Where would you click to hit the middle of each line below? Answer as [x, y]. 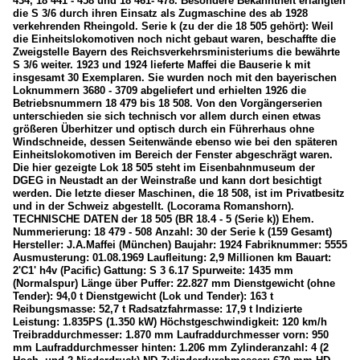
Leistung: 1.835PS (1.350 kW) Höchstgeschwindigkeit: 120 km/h [170, 322]
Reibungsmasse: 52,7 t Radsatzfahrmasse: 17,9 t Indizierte [157, 309]
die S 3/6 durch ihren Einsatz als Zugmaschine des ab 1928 [160, 14]
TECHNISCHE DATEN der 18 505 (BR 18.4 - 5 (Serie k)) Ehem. [164, 219]
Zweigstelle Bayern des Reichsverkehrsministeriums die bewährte [176, 52]
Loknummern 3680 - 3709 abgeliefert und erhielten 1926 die [160, 91]
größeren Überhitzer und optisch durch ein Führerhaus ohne [164, 129]
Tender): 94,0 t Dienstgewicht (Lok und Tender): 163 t [143, 297]
